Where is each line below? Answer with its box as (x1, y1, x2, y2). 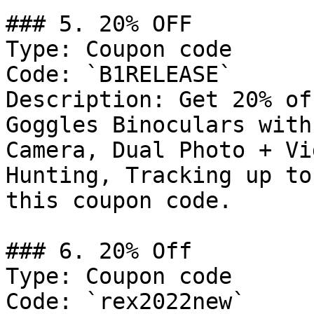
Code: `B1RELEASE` (6, 62, 232, 87)
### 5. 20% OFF (6, 11, 192, 36)
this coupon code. (6, 188, 232, 213)
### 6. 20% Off (6, 238, 192, 264)
